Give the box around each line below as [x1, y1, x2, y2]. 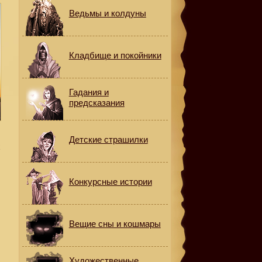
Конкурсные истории [68, 177, 152, 187]
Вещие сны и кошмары [68, 219, 161, 229]
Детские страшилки [68, 135, 148, 144]
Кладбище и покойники [68, 50, 161, 60]
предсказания [68, 98, 125, 108]
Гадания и [68, 87, 109, 97]
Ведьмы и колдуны [68, 8, 146, 18]
